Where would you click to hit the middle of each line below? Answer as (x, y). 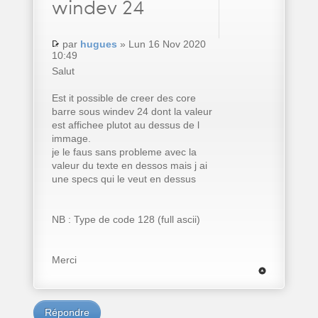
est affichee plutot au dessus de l (125, 125)
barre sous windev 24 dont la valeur (132, 111)
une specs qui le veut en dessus (124, 179)
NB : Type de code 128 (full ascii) (126, 219)
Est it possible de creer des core (124, 98)
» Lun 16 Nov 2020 (161, 44)
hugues (98, 44)
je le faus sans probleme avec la (124, 152)
